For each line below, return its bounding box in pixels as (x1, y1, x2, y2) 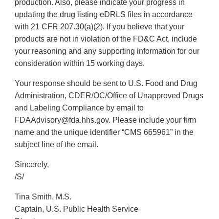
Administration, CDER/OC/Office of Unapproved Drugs (15, 91, 203, 100)
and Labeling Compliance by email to (15, 104, 144, 112)
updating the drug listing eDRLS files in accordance (15, 10, 193, 19)
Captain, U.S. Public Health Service (15, 205, 138, 214)
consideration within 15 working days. (15, 59, 145, 68)
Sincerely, (15, 160, 49, 169)
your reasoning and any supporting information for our (15, 47, 199, 56)
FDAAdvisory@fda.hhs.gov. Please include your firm (15, 116, 196, 125)
